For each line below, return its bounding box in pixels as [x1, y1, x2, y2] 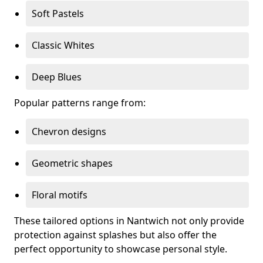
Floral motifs [32, 188, 87, 201]
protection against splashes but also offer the [14, 228, 217, 241]
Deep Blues [32, 70, 82, 83]
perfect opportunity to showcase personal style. [14, 242, 227, 255]
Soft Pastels [32, 7, 84, 20]
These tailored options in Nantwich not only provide [14, 214, 244, 227]
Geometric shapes [32, 157, 113, 170]
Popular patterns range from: [14, 96, 146, 109]
